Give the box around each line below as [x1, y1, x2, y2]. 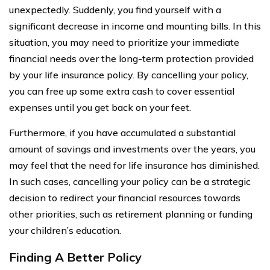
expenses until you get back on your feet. [9, 101, 191, 113]
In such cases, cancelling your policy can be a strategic [9, 175, 251, 187]
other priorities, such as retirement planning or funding [9, 207, 253, 220]
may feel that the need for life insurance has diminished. [9, 159, 260, 171]
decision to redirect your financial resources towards [9, 191, 240, 204]
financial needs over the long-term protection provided [9, 52, 254, 64]
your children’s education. [9, 224, 121, 236]
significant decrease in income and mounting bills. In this [9, 19, 261, 32]
